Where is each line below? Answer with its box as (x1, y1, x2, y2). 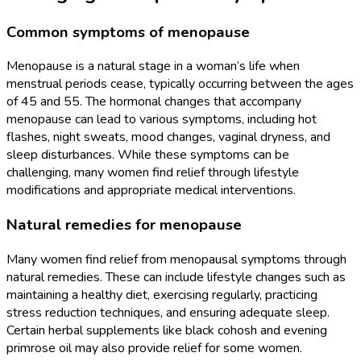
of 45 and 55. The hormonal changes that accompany (6, 93, 301, 111)
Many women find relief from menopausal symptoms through (6, 250, 346, 268)
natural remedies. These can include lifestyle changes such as (6, 268, 346, 286)
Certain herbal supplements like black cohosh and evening (6, 321, 327, 339)
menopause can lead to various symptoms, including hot (6, 110, 317, 129)
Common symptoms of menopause (6, 21, 250, 43)
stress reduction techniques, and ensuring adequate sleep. (6, 303, 330, 322)
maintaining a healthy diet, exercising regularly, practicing (6, 285, 317, 304)
